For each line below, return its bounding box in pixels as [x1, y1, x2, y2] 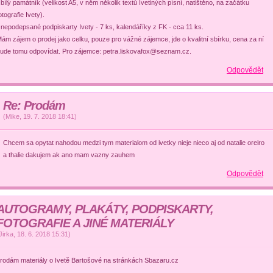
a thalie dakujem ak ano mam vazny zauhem [3, 151, 135, 158]
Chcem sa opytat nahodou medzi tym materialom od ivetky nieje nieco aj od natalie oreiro [3, 139, 265, 146]
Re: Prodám [3, 99, 66, 112]
